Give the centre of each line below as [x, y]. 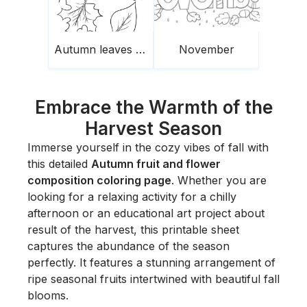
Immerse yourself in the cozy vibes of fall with [148, 147]
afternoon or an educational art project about [146, 213]
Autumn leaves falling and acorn [140, 49]
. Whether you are [219, 180]
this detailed [59, 163]
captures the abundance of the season [128, 246]
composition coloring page [99, 180]
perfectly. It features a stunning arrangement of [151, 262]
